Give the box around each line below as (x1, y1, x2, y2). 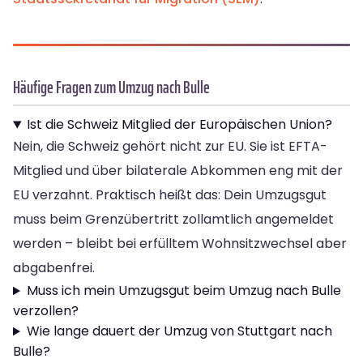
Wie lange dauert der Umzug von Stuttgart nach (26, 322, 332, 341)
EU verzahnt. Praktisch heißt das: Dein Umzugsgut (13, 186, 327, 205)
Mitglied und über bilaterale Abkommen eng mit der (13, 161, 343, 181)
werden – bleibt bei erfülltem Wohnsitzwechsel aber (13, 234, 347, 254)
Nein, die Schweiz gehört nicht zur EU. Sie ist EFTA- (13, 137, 327, 156)
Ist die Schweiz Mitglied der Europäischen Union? (26, 115, 332, 135)
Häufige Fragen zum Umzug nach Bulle (13, 74, 210, 101)
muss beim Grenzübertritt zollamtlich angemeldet (13, 210, 334, 229)
